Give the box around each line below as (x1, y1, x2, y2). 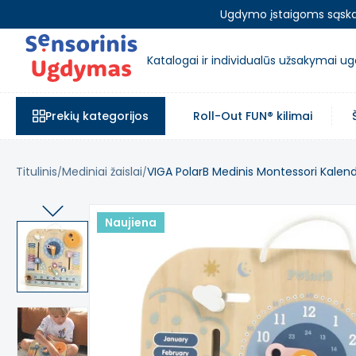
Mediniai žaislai (62, 164, 142, 180)
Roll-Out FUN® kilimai (193, 108, 312, 124)
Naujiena (105, 215, 157, 230)
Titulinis (16, 164, 57, 180)
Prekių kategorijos (45, 108, 149, 124)
